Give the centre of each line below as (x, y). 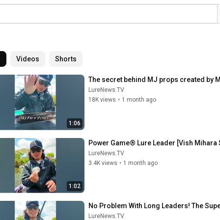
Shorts (66, 59)
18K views (102, 100)
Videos (28, 59)
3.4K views (103, 163)
